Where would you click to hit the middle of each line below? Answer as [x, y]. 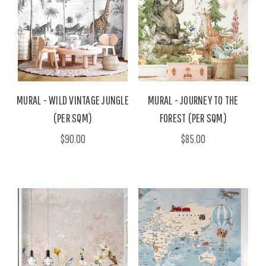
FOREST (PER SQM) [193, 118]
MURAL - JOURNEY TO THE [193, 100]
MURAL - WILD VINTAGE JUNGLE [73, 100]
